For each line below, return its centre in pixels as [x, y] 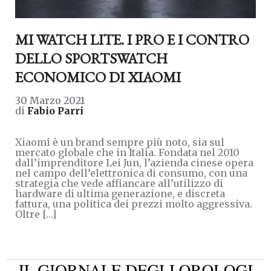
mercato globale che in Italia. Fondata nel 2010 [127, 152]
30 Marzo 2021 [50, 100]
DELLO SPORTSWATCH [91, 58]
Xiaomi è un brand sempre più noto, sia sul [120, 142]
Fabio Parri [55, 110]
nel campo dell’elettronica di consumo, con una [131, 173]
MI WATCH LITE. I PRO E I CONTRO [132, 39]
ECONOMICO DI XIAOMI [98, 77]
